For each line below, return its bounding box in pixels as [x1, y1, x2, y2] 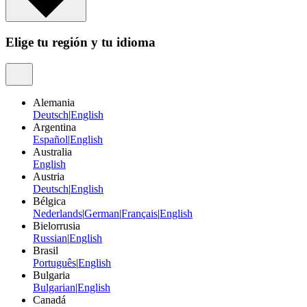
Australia [33, 145, 72, 158]
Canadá [33, 293, 66, 306]
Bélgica [33, 195, 66, 207]
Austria [33, 170, 64, 182]
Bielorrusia [33, 219, 80, 232]
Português [33, 256, 76, 269]
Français [121, 207, 158, 219]
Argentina [33, 121, 76, 133]
